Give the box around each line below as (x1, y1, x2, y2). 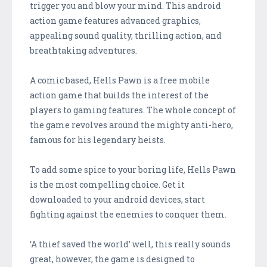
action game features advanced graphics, (30, 14, 201, 26)
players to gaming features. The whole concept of (30, 104, 236, 116)
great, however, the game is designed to (30, 253, 195, 265)
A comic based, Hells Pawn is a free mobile (30, 74, 210, 86)
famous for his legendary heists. (30, 133, 166, 145)
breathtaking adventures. (30, 44, 137, 56)
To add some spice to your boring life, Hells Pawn (30, 163, 236, 175)
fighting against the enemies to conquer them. (30, 208, 226, 220)
